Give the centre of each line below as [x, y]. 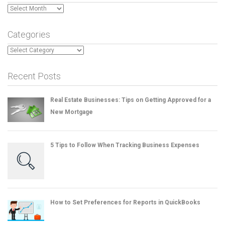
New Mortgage [72, 112]
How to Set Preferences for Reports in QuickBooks [125, 203]
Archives [20, 8]
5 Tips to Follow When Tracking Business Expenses [125, 145]
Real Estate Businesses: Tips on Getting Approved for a [131, 100]
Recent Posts [34, 76]
